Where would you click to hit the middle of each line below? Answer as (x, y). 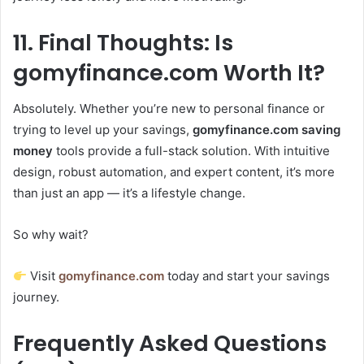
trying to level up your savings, (103, 130)
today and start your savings (247, 276)
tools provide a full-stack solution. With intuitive (191, 151)
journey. (36, 297)
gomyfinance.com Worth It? (169, 72)
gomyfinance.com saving (266, 130)
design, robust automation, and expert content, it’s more (174, 172)
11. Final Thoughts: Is (123, 42)
